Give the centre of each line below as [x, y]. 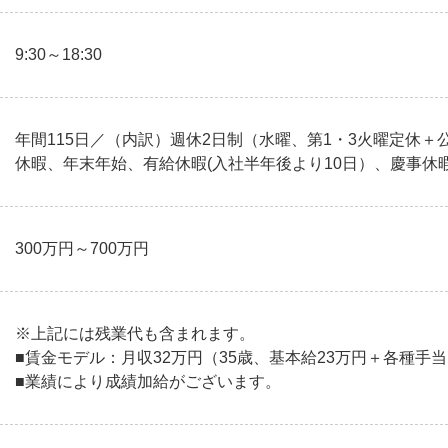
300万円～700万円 [82, 248]
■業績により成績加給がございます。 [148, 381]
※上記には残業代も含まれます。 [135, 333]
